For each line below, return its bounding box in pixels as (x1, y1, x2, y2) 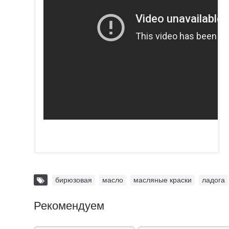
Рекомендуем (34, 199, 104, 212)
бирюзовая (55, 175, 92, 184)
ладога (202, 175, 225, 184)
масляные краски (133, 175, 192, 184)
